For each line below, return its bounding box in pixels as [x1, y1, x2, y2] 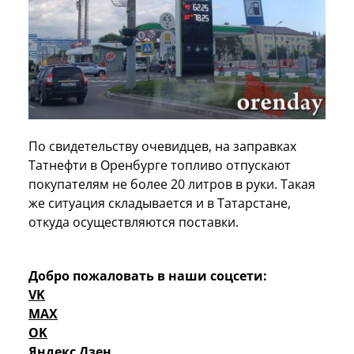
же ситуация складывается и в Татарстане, [28, 194, 291, 213]
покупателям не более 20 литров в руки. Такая [28, 175, 315, 194]
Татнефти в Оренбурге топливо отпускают [28, 156, 291, 175]
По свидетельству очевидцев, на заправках [28, 137, 296, 156]
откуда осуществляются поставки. [28, 213, 239, 232]
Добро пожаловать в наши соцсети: [28, 267, 267, 285]
